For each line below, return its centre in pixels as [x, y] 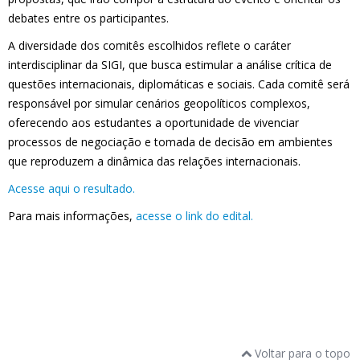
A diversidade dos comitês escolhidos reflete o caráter [149, 45]
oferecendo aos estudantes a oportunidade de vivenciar [153, 123]
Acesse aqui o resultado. [72, 188]
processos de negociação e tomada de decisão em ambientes [170, 142]
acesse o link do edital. [194, 216]
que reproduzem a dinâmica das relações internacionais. [154, 161]
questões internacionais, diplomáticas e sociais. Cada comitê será [179, 84]
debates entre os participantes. [88, 18]
